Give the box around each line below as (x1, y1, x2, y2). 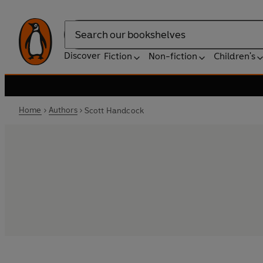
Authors (48, 105, 77, 115)
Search (64, 35, 93, 46)
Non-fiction (149, 50, 197, 62)
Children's (214, 50, 255, 62)
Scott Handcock (84, 105, 144, 116)
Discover (64, 50, 100, 61)
